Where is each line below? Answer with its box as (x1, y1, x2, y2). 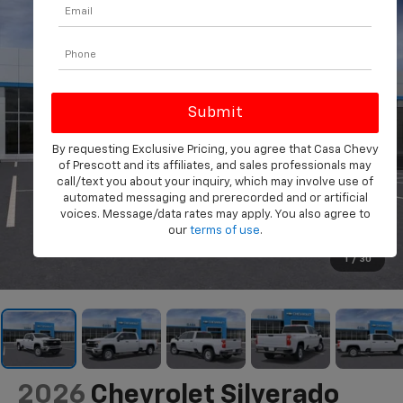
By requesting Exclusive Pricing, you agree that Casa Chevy (51, 144, 379, 157)
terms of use (189, 225, 260, 237)
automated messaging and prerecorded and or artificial (62, 193, 368, 205)
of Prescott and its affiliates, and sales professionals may (58, 160, 372, 173)
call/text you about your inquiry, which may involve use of (57, 176, 373, 189)
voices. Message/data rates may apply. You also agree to (59, 209, 371, 221)
